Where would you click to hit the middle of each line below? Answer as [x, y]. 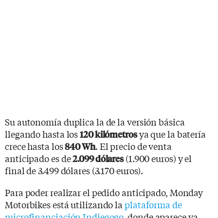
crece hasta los [35, 146]
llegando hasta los [43, 134]
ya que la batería [171, 134]
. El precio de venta [133, 146]
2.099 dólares [98, 158]
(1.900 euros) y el [158, 158]
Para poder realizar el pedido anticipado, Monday [104, 192]
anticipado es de [39, 158]
